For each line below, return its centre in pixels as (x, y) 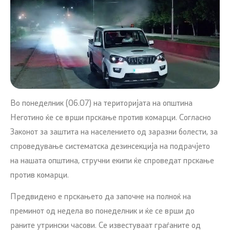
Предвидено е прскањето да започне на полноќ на (101, 197)
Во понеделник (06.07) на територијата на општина (101, 103)
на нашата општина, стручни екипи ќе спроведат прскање (112, 161)
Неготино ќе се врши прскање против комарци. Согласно (111, 118)
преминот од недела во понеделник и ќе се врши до (102, 212)
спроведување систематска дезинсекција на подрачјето (110, 147)
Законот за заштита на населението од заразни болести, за (114, 132)
